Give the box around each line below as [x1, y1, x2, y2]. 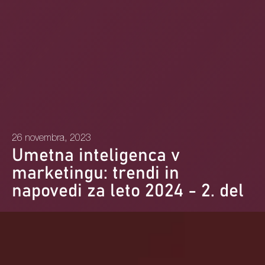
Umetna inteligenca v [12, 146, 180, 164]
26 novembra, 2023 [12, 134, 91, 144]
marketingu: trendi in [12, 164, 179, 182]
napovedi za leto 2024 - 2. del [12, 182, 244, 200]
